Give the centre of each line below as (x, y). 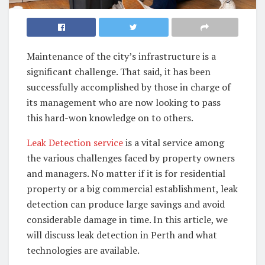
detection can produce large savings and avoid (126, 204)
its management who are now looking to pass (124, 102)
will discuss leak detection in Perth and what (122, 235)
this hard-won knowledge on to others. (110, 117)
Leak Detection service (75, 142)
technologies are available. (83, 250)
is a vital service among (174, 142)
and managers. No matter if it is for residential (126, 173)
